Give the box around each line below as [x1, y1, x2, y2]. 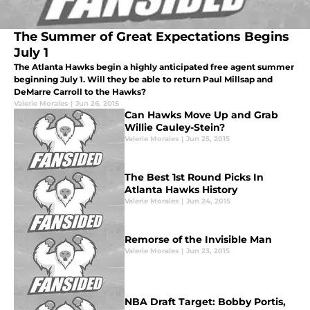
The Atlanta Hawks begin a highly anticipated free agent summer [14, 62, 294, 73]
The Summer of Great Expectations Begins [14, 29, 289, 45]
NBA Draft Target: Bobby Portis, [125, 295, 286, 309]
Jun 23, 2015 [186, 246, 230, 256]
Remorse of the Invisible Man [125, 233, 272, 246]
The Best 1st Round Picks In [125, 171, 264, 184]
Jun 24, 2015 [186, 197, 230, 206]
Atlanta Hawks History [125, 183, 237, 197]
